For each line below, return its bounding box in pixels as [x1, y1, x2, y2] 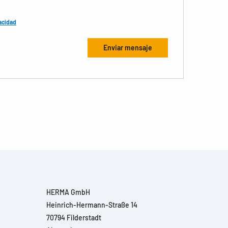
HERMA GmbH [46, 188, 90, 196]
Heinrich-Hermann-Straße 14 [46, 201, 137, 209]
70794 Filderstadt [46, 213, 101, 222]
